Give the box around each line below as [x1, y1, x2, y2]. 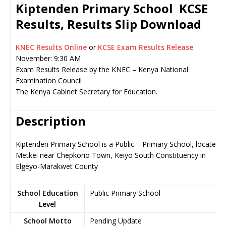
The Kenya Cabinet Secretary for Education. [16, 87, 157, 96]
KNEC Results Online [16, 42, 89, 52]
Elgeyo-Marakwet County [16, 161, 98, 171]
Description [16, 112, 86, 129]
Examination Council [16, 76, 82, 85]
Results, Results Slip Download [16, 16, 201, 32]
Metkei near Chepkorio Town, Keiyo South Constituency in [16, 150, 206, 160]
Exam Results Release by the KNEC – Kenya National [16, 65, 188, 74]
